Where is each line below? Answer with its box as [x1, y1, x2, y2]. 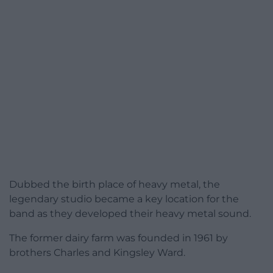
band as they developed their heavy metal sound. [9, 208, 251, 220]
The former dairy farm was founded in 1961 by [9, 232, 228, 244]
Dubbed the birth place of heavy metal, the [9, 179, 220, 191]
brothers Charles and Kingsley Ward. [9, 247, 185, 259]
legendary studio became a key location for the [9, 193, 239, 205]
